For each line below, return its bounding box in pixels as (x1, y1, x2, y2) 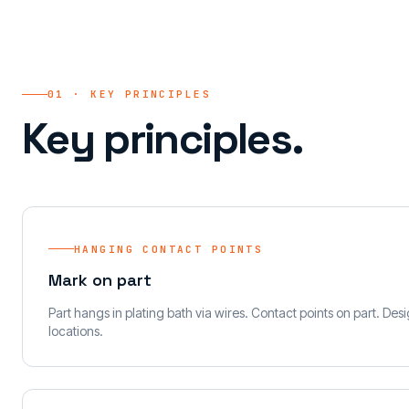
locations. (48, 322, 103, 339)
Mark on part (48, 268, 152, 290)
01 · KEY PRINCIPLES (47, 88, 211, 100)
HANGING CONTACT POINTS (74, 242, 264, 256)
